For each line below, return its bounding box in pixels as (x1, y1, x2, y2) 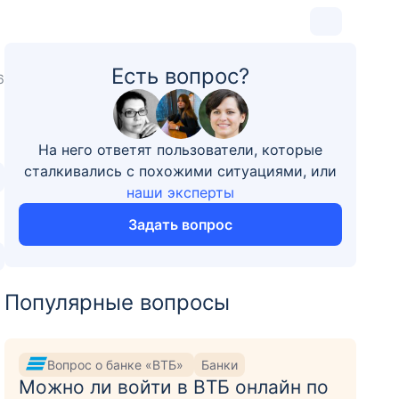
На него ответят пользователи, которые (38, 141, 323, 159)
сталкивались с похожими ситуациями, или (24, 162, 338, 180)
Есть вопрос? (111, 63, 250, 89)
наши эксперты (126, 183, 235, 201)
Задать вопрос (128, 216, 233, 233)
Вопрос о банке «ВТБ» (47, 356, 188, 372)
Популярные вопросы (4, 289, 231, 315)
